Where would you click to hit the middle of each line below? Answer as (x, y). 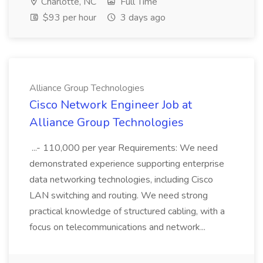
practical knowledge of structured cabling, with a (127, 211)
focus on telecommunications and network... (119, 227)
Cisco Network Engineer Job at (111, 105)
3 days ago (142, 18)
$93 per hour (68, 18)
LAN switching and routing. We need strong (119, 195)
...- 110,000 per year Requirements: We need (124, 148)
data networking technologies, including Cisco (121, 180)
